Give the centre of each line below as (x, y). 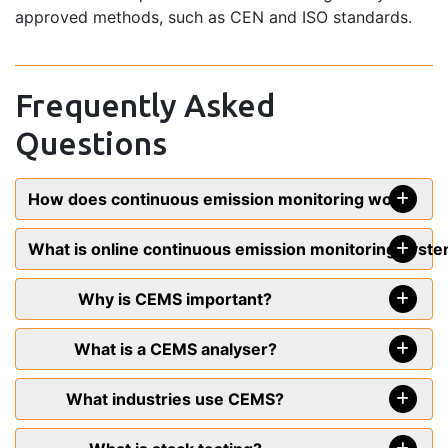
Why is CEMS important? (175, 299)
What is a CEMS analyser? (175, 349)
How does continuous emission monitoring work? (222, 199)
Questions (91, 143)
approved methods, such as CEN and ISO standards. (213, 17)
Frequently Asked (145, 105)
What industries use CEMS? (175, 399)
